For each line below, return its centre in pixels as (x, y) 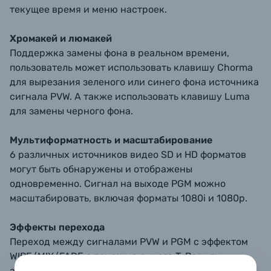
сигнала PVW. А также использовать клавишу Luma (130, 96)
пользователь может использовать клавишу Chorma (131, 67)
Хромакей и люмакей (61, 38)
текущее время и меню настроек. (88, 9)
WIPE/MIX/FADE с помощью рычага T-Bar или (115, 256)
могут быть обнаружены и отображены (101, 169)
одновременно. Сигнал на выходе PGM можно (118, 184)
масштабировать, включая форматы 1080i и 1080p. (129, 198)
